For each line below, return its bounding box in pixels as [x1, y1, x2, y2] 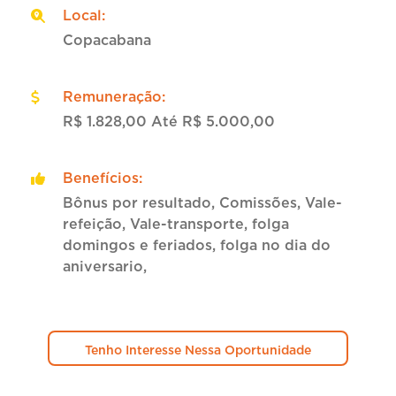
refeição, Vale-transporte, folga [63, 216, 289, 232]
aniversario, [63, 258, 147, 275]
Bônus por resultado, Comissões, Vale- [63, 194, 342, 211]
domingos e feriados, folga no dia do [63, 237, 331, 254]
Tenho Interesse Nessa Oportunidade [85, 343, 311, 357]
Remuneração [63, 88, 162, 105]
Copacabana [63, 32, 151, 49]
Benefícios [63, 170, 139, 187]
